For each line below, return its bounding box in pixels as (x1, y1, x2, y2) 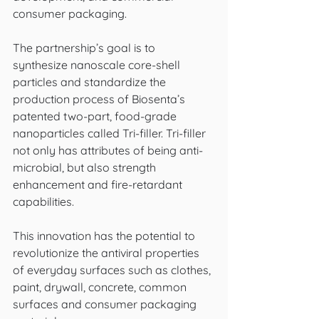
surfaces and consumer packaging (13, 297, 199, 311)
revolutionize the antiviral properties (13, 246, 202, 260)
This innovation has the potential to (13, 229, 198, 243)
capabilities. (13, 194, 77, 209)
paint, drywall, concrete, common (13, 280, 189, 294)
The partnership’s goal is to (13, 41, 158, 55)
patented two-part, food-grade (13, 109, 179, 123)
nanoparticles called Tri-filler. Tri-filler (13, 126, 209, 140)
